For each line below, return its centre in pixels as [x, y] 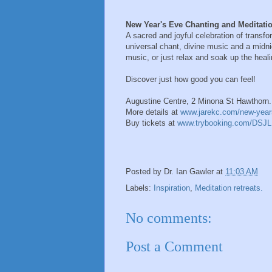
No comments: [169, 218]
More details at [153, 112]
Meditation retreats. [229, 188]
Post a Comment [174, 246]
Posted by [145, 172]
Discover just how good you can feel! [191, 80]
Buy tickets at [151, 123]
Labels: [140, 188]
